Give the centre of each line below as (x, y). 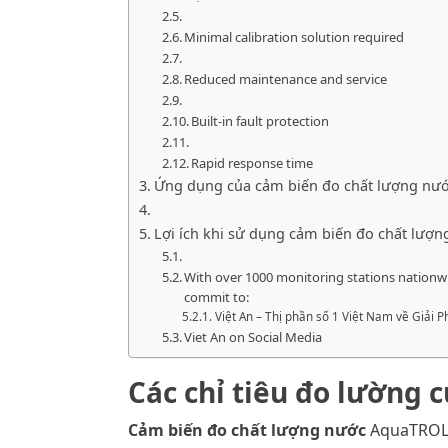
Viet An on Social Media (253, 337)
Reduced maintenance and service (286, 79)
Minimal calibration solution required (294, 37)
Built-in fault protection (260, 121)
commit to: (217, 297)
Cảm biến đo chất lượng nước (247, 430)
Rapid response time (252, 163)
